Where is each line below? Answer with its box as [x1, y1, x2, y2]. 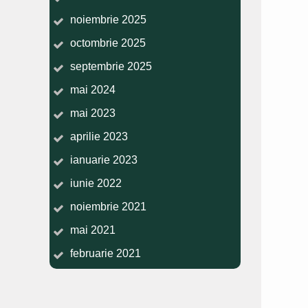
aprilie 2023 [70, 131, 128, 142]
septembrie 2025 [70, 60, 152, 72]
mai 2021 [70, 224, 115, 236]
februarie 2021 [70, 247, 141, 259]
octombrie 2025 [70, 37, 146, 49]
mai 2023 [70, 107, 115, 119]
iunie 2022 [70, 177, 122, 189]
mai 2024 [70, 84, 115, 96]
